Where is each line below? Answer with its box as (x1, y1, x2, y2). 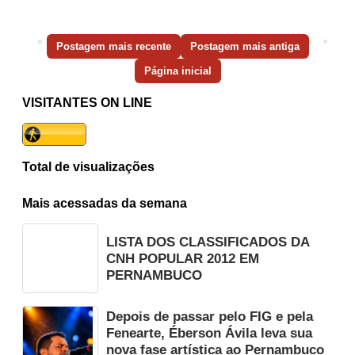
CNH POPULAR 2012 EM (106, 251, 259, 266)
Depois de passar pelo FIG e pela (106, 308, 313, 324)
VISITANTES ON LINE (22, 96, 152, 110)
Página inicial (143, 65, 212, 78)
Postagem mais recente (55, 40, 171, 53)
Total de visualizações (22, 160, 155, 174)
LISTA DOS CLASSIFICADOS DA (106, 235, 309, 250)
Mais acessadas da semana (22, 197, 187, 211)
